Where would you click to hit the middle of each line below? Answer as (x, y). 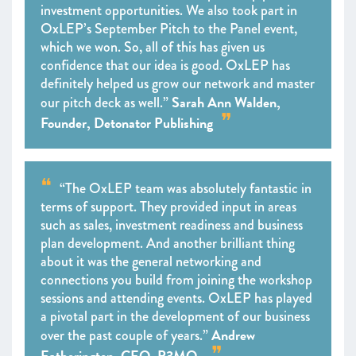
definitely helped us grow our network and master (178, 83)
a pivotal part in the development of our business (175, 316)
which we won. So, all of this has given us (153, 47)
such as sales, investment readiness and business (172, 225)
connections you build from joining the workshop (176, 280)
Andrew (233, 335)
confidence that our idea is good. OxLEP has (165, 65)
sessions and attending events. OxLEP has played (176, 298)
